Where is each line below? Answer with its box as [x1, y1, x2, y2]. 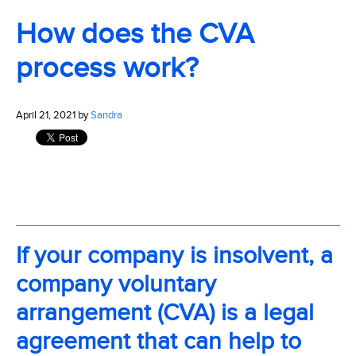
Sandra [91, 109, 122, 122]
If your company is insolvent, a [16, 242, 333, 270]
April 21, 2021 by [16, 109, 91, 122]
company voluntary [16, 270, 216, 299]
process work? [16, 51, 199, 85]
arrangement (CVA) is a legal [16, 299, 314, 327]
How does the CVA [16, 17, 254, 51]
